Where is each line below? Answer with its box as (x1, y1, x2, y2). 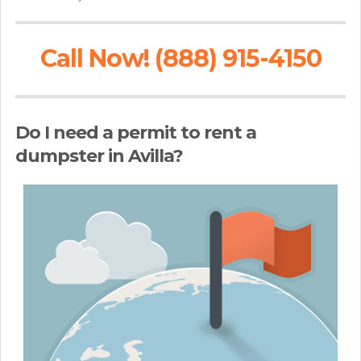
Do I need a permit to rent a (15, 122, 256, 143)
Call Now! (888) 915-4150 (39, 44, 322, 73)
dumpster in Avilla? (15, 145, 183, 167)
